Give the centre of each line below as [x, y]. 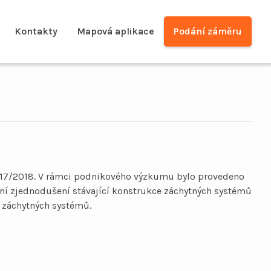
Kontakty [36, 31]
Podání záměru [208, 31]
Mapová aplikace [116, 31]
